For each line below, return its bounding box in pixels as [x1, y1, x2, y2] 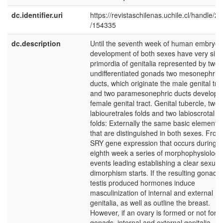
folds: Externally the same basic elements [90, 118, 221, 128]
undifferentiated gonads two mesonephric [90, 68, 220, 78]
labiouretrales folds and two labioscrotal [90, 108, 215, 118]
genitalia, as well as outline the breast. [90, 198, 210, 208]
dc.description [11, 38, 61, 48]
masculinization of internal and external [90, 188, 213, 198]
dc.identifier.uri [11, 10, 63, 20]
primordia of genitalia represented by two [90, 58, 219, 68]
